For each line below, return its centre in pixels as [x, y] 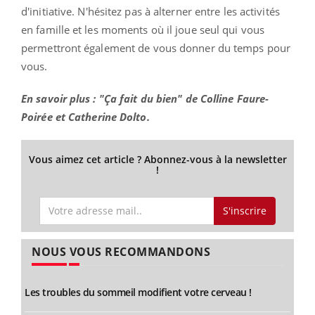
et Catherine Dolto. [101, 116]
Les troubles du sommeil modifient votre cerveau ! [138, 292]
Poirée [37, 116]
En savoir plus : [59, 98]
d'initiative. [48, 11]
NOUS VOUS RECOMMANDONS [121, 252]
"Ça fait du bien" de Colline [166, 98]
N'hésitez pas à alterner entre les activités [177, 11]
